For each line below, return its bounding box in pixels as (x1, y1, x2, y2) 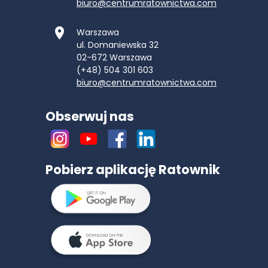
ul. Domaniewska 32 (77, 39, 159, 51)
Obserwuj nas (45, 108, 134, 126)
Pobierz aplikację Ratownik (45, 161, 220, 179)
